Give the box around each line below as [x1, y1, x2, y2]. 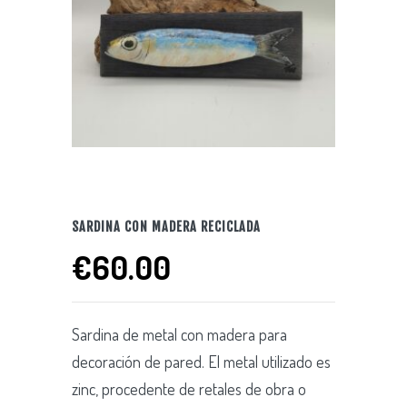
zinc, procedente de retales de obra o [72, 378, 306, 399]
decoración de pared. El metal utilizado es [72, 351, 331, 372]
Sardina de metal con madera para [72, 323, 287, 344]
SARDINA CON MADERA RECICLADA [72, 218, 261, 234]
